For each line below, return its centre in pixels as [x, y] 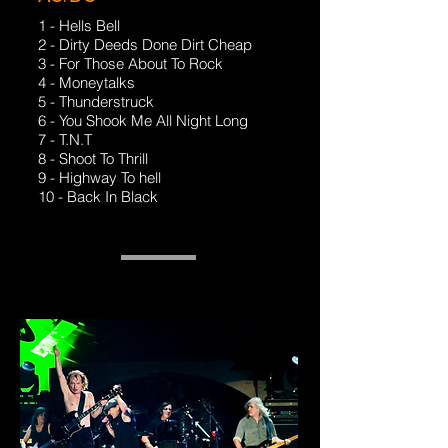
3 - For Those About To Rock [130, 63]
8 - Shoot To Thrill [93, 158]
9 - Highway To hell [99, 177]
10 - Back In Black [98, 196]
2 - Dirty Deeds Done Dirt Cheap [145, 44]
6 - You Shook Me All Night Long [143, 120]
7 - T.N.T [65, 139]
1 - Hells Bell [79, 25]
